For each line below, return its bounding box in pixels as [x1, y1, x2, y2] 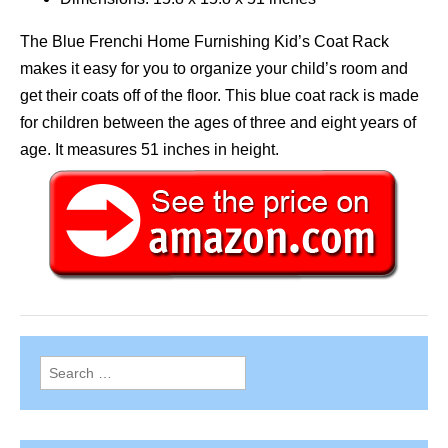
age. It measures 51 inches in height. [20, 141, 279, 159]
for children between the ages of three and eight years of [20, 114, 416, 132]
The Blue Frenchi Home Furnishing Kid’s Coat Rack [20, 33, 389, 51]
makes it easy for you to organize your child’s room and [20, 60, 408, 78]
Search [39, 359, 84, 376]
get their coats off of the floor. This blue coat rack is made [20, 87, 419, 105]
